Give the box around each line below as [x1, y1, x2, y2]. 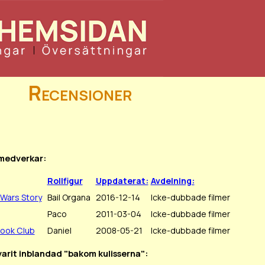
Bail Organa [47, 192, 91, 203]
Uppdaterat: [95, 175, 148, 187]
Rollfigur [47, 175, 83, 187]
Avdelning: [150, 175, 195, 187]
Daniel [47, 225, 72, 237]
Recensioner [28, 79, 132, 106]
